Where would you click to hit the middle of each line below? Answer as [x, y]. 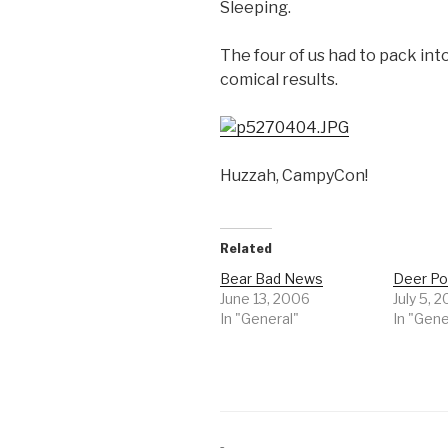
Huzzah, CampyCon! [294, 176]
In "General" [259, 319]
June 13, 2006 [265, 299]
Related [246, 249]
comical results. [279, 80]
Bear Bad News [271, 279]
